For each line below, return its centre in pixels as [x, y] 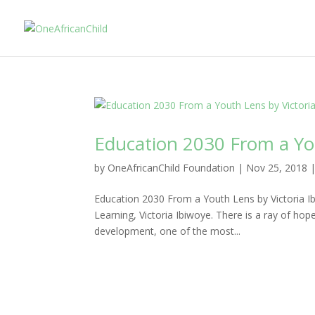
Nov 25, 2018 [277, 168]
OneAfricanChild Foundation [172, 168]
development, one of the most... [168, 231]
